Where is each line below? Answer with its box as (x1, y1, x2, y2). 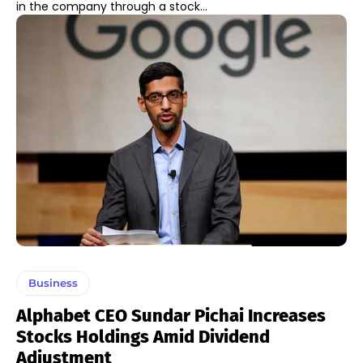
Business (28, 275, 78, 289)
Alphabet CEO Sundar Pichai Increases (16, 304, 326, 327)
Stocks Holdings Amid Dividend (16, 325, 270, 348)
